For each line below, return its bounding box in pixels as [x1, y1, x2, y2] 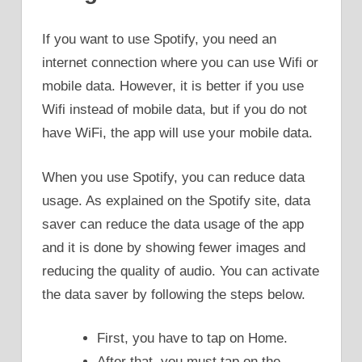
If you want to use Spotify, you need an [42, 32, 276, 48]
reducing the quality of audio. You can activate [42, 263, 319, 279]
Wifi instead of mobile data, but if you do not [42, 102, 307, 118]
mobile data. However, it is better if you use [42, 78, 304, 95]
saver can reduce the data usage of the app [42, 216, 304, 232]
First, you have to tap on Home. [97, 330, 288, 347]
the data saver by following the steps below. [42, 286, 305, 302]
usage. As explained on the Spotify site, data [42, 192, 310, 208]
